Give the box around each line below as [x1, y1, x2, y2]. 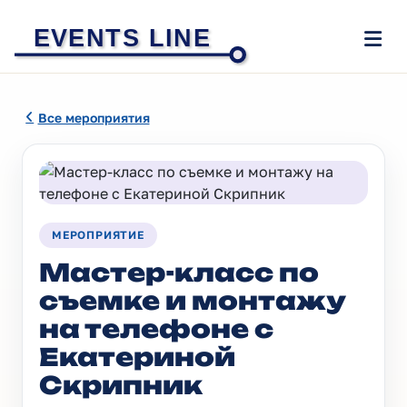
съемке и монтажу [39, 285, 345, 316]
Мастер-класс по [39, 257, 319, 288]
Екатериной [39, 342, 235, 372]
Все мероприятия [37, 109, 150, 125]
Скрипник [39, 370, 203, 401]
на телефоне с [39, 313, 273, 344]
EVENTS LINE [33, 23, 210, 52]
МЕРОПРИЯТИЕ [52, 228, 144, 242]
